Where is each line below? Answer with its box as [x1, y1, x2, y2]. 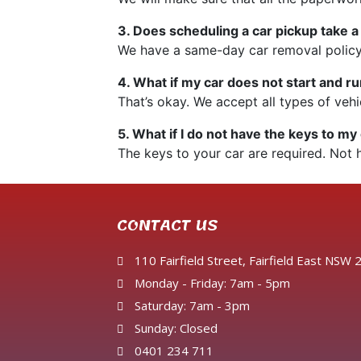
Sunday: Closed [135, 320, 218, 337]
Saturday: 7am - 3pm [135, 297, 251, 314]
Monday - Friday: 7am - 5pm [135, 275, 291, 292]
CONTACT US [116, 211, 218, 241]
